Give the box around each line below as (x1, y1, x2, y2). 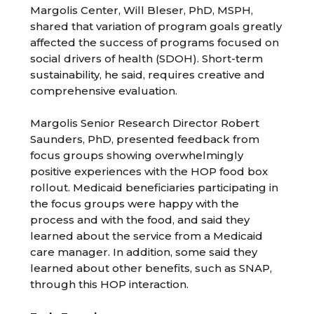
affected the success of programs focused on (30, 36, 280, 49)
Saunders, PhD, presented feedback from (30, 132, 260, 146)
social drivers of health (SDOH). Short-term (30, 52, 264, 65)
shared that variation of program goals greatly (30, 20, 282, 33)
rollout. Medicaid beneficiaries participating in (30, 181, 279, 194)
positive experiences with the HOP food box (30, 165, 268, 178)
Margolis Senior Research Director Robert (30, 116, 260, 130)
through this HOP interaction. (30, 278, 189, 291)
